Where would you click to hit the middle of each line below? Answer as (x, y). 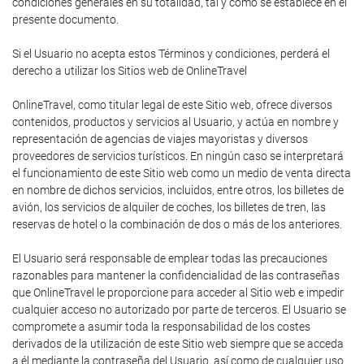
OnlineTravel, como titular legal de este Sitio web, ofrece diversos (172, 105)
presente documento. (65, 19)
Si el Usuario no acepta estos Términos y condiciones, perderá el (171, 54)
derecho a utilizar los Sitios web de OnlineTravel (130, 71)
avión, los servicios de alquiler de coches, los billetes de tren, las (169, 207)
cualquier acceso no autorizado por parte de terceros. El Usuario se (179, 310)
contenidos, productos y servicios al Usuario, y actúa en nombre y (175, 122)
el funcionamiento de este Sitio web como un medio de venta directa (182, 173)
